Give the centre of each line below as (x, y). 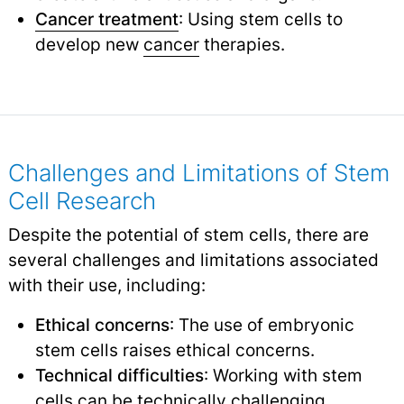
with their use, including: (106, 285)
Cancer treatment (106, 18)
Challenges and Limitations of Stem (198, 172)
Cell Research (82, 200)
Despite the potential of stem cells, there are (188, 234)
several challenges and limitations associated (193, 259)
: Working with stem (283, 375)
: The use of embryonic (262, 324)
